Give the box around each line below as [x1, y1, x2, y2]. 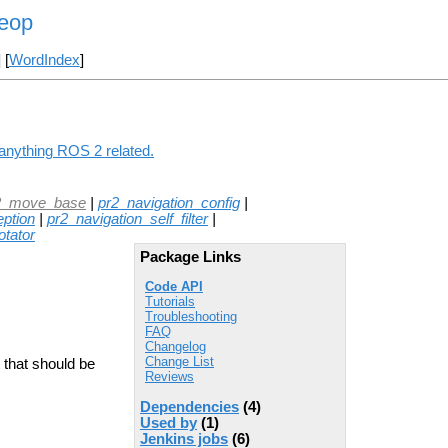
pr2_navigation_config [98, 194, 240, 211]
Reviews [145, 369, 194, 385]
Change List [145, 354, 214, 370]
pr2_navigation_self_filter [47, 210, 208, 227]
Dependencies [140, 398, 239, 415]
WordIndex [8, 52, 80, 69]
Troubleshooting [145, 309, 237, 325]
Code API [145, 279, 203, 295]
